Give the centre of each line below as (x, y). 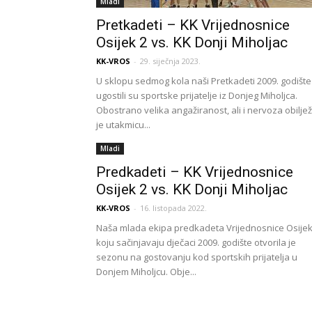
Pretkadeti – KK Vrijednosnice (193, 25)
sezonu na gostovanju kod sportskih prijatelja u (197, 257)
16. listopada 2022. (173, 208)
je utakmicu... (123, 125)
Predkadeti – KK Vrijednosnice (195, 172)
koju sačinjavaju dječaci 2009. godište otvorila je (196, 242)
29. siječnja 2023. (170, 61)
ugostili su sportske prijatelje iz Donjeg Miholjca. (197, 95)
